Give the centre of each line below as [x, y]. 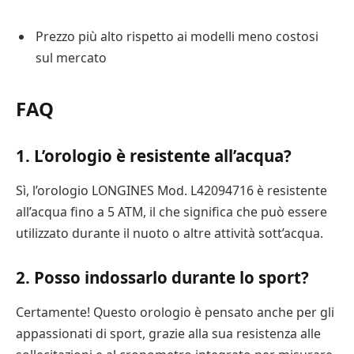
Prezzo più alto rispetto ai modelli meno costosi [177, 37]
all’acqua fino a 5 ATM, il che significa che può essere [171, 211]
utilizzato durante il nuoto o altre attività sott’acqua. [169, 233]
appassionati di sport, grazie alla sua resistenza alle [168, 333]
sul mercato [71, 58]
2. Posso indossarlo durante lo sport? [162, 278]
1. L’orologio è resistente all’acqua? [154, 156]
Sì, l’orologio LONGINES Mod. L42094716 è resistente [171, 190]
